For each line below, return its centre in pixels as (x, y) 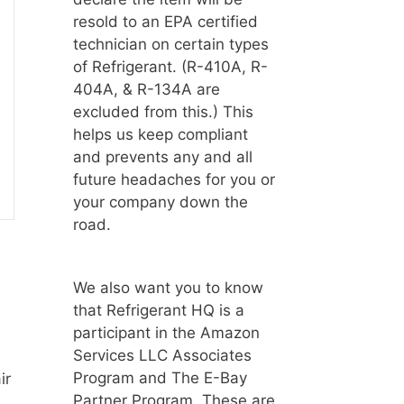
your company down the (161, 202)
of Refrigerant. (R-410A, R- (170, 66)
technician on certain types (171, 44)
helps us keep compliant (161, 134)
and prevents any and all (163, 156)
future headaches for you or (174, 179)
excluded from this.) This (163, 111)
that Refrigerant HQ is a (159, 310)
